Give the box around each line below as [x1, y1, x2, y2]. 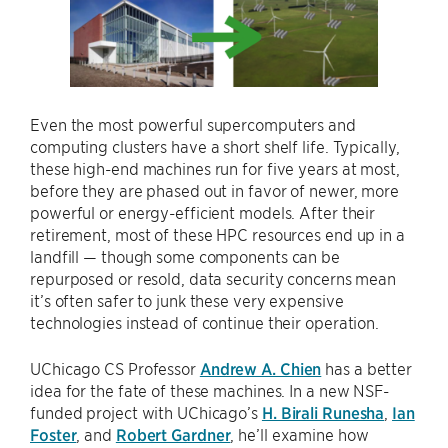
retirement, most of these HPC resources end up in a [30, 223, 405, 244]
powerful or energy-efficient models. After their [30, 201, 376, 222]
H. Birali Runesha [261, 401, 385, 422]
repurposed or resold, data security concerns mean [30, 267, 397, 288]
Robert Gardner [115, 423, 231, 444]
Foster [30, 423, 77, 444]
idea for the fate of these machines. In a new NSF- [30, 379, 389, 400]
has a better [321, 357, 413, 378]
